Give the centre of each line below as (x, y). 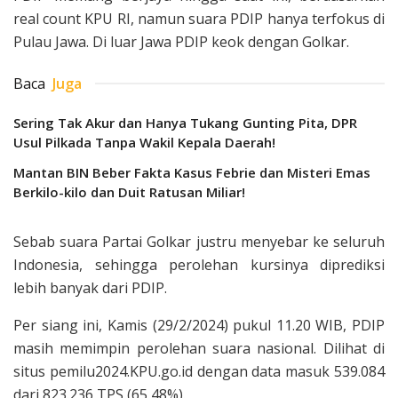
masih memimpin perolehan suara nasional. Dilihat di (199, 348)
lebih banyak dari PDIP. (90, 287)
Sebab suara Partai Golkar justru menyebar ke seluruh (199, 241)
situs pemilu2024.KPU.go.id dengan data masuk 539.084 (199, 371)
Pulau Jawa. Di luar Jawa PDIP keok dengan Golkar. (181, 41)
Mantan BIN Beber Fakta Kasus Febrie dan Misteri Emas (192, 172)
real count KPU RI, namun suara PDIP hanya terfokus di (199, 18)
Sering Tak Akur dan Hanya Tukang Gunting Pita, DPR (185, 122)
